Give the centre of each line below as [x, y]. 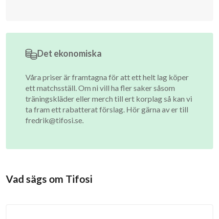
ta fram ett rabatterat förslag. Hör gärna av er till [107, 109]
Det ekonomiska [69, 53]
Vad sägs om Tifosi [49, 179]
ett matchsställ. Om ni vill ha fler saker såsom [100, 88]
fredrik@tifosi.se [54, 120]
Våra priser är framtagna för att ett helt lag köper [107, 77]
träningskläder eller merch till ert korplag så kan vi [109, 99]
